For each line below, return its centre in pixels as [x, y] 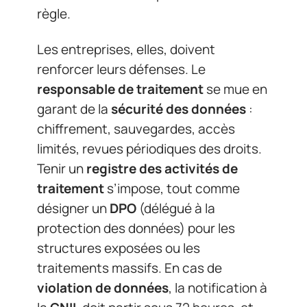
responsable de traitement [120, 89]
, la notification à [218, 287]
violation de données [103, 287]
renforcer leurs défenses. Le [121, 69]
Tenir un [62, 168]
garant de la [74, 109]
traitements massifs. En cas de [130, 268]
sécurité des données [179, 109]
